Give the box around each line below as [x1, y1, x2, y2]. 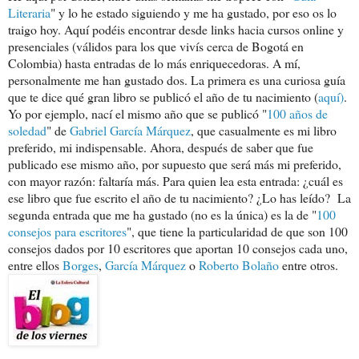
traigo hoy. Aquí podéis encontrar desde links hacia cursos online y [8, 21, 344, 38]
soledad [8, 122, 46, 139]
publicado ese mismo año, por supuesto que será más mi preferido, [8, 155, 341, 173]
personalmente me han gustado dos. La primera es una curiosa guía [8, 71, 345, 89]
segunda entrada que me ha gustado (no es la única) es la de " [8, 206, 317, 224]
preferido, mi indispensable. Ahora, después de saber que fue [8, 139, 313, 156]
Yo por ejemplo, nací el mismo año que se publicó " [8, 105, 267, 123]
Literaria [8, 4, 50, 22]
